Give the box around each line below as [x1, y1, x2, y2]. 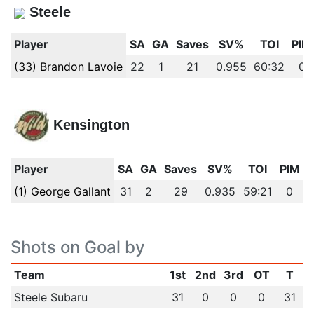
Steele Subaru [13, 290, 88, 304]
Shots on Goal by [11, 237, 145, 257]
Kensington [53, 117, 130, 133]
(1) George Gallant [13, 184, 111, 198]
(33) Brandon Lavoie [13, 60, 123, 74]
